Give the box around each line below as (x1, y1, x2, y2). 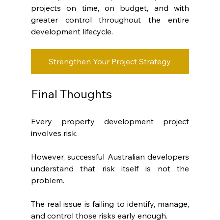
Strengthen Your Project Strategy (49, 56, 171, 66)
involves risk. (30, 128, 78, 138)
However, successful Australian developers (30, 151, 190, 162)
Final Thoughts (30, 86, 112, 101)
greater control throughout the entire (30, 14, 190, 25)
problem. (30, 175, 64, 185)
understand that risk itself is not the (30, 163, 190, 173)
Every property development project (30, 116, 190, 126)
